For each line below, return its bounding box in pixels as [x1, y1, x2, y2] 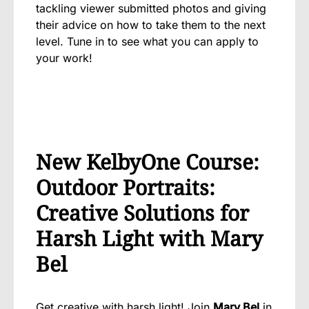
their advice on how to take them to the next [36, 17, 266, 32]
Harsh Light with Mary [36, 223, 263, 252]
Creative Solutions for [36, 198, 249, 227]
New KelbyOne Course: [36, 147, 259, 176]
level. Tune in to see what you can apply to [36, 34, 259, 48]
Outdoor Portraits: [36, 172, 215, 201]
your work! [36, 50, 92, 65]
